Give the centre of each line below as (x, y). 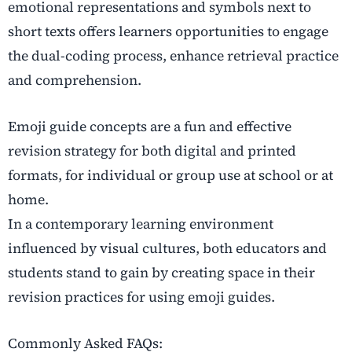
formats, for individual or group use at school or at (170, 176)
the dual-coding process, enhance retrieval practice (173, 56)
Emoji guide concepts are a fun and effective (150, 127)
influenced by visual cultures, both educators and (167, 249)
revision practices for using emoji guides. (141, 297)
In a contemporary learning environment (141, 224)
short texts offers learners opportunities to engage (168, 32)
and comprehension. (75, 81)
